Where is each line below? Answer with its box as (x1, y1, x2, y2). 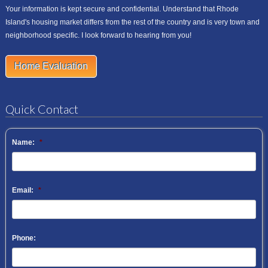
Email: (11, 186, 33, 194)
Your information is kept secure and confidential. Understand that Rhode (5, 5, 239, 13)
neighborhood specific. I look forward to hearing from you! (5, 31, 191, 39)
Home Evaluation (14, 61, 88, 71)
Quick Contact (5, 102, 78, 116)
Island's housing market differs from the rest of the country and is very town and (5, 18, 260, 26)
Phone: (11, 234, 36, 242)
